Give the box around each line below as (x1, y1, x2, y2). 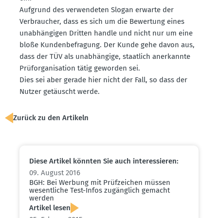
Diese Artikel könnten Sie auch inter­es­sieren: (29, 157, 179, 166)
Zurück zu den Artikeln (13, 113, 89, 123)
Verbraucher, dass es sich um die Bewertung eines (19, 17, 184, 26)
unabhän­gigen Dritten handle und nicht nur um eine (19, 29, 193, 38)
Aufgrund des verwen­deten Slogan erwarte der (19, 5, 174, 15)
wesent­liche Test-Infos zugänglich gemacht (29, 186, 170, 195)
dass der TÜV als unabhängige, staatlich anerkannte (19, 52, 190, 61)
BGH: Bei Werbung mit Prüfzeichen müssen (29, 178, 170, 187)
